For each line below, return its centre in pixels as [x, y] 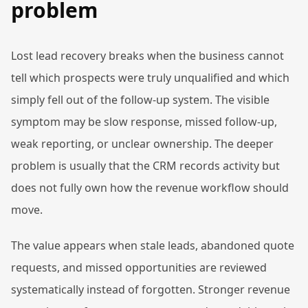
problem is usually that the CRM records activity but [145, 166]
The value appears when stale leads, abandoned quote [153, 245]
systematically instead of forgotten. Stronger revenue [151, 289]
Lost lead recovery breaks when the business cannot [147, 56]
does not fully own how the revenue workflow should [150, 188]
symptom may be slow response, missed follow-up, [144, 122]
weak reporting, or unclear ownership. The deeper [142, 144]
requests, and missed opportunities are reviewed [139, 267]
